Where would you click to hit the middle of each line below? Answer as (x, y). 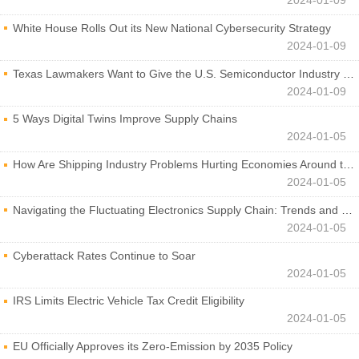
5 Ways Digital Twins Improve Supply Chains (125, 119)
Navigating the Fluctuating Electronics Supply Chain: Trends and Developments (177, 210)
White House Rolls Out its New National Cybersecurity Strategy (172, 28)
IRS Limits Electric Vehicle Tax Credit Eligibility (129, 301)
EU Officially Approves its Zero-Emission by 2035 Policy (153, 347)
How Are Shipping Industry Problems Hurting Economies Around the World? (178, 165)
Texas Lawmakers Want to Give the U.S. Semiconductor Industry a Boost (178, 73)
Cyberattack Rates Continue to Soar (104, 255)
